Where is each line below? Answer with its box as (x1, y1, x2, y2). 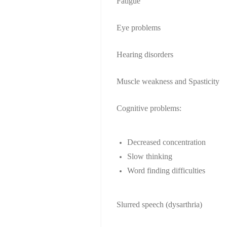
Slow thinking (127, 152, 172, 161)
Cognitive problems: (116, 104, 181, 113)
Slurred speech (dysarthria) (116, 200, 202, 209)
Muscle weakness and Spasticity (116, 77, 219, 86)
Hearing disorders (116, 50, 173, 59)
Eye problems (116, 23, 161, 32)
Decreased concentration (127, 138, 206, 147)
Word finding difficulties (127, 166, 205, 175)
